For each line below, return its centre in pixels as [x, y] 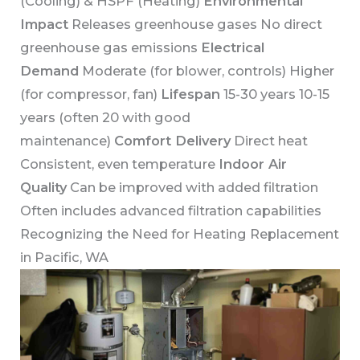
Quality [44, 187]
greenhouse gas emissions [111, 47]
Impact [45, 24]
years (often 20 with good [106, 117]
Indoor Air [253, 164]
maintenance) [67, 140]
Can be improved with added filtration [193, 187]
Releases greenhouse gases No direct [196, 24]
